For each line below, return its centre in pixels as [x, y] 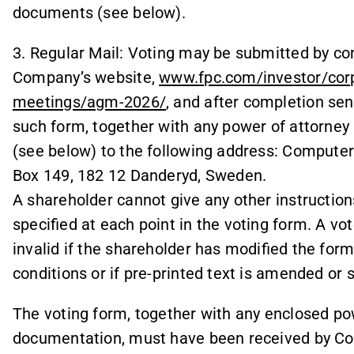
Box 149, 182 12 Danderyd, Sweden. [140, 175]
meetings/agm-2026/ [89, 102]
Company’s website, [86, 77]
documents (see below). [99, 12]
